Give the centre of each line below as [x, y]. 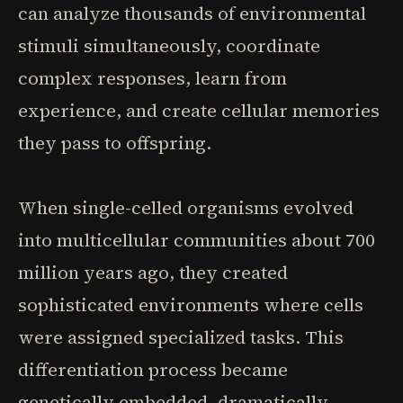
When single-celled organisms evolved [186, 208]
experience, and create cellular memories [199, 111]
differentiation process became [153, 370]
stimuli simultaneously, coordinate [169, 46]
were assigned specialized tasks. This [181, 337]
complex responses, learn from [152, 78]
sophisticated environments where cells [191, 305]
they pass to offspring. [115, 143]
